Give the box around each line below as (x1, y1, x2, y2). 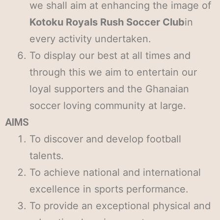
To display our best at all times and (29, 50, 191, 61)
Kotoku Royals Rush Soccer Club (29, 16, 185, 28)
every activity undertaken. (29, 33, 151, 45)
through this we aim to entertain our (29, 66, 197, 78)
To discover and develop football (29, 133, 181, 145)
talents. (29, 150, 64, 162)
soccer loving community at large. (29, 100, 186, 111)
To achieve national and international (29, 166, 201, 178)
